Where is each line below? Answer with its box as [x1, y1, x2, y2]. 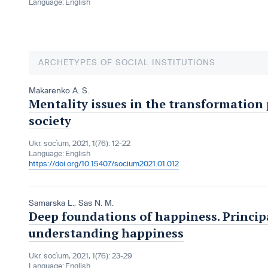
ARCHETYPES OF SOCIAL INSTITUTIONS [38, 58, 215, 68]
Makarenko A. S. [29, 86, 89, 96]
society [29, 112, 71, 129]
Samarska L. [29, 199, 74, 208]
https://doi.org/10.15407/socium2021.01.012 [29, 160, 179, 169]
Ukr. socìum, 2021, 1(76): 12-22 [29, 139, 130, 148]
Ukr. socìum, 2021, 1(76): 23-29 [29, 252, 132, 261]
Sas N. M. [78, 199, 114, 208]
